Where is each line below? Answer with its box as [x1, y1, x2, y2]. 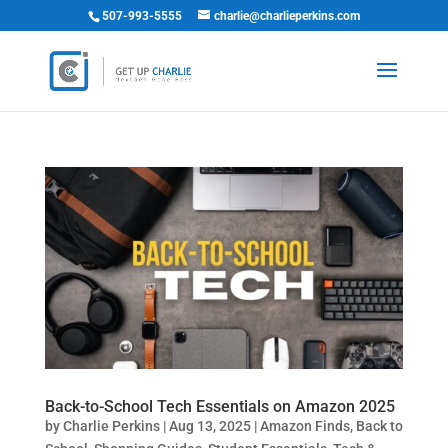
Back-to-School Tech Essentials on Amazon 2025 [44, 396, 395, 416]
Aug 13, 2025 [168, 417, 251, 434]
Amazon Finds [259, 417, 350, 434]
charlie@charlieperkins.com [213, 9, 360, 23]
